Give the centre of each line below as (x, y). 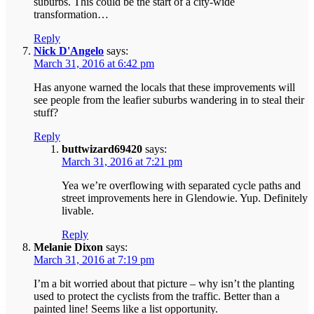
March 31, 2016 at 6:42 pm (94, 64)
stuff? (46, 113)
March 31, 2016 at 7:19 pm (94, 260)
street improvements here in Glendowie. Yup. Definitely (185, 198)
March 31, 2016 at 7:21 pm (122, 162)
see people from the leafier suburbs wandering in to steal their (169, 100)
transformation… (71, 15)
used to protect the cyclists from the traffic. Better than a (157, 296)
